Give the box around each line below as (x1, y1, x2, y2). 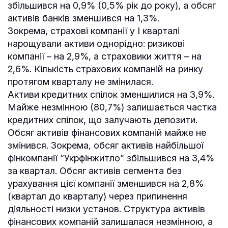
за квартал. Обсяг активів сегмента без (8, 165, 182, 176)
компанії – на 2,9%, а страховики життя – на (8, 50, 202, 62)
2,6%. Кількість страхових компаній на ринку (8, 63, 203, 74)
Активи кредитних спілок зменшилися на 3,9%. (8, 89, 214, 100)
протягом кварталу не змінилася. (8, 76, 156, 87)
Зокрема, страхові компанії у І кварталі (8, 25, 180, 36)
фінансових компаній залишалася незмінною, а (8, 216, 213, 227)
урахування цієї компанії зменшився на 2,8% (8, 178, 204, 189)
